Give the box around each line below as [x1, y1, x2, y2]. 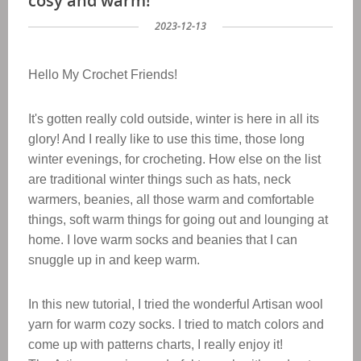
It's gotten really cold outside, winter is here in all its [28, 112, 319, 126]
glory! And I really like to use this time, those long [28, 132, 305, 146]
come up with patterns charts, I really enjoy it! [28, 338, 283, 351]
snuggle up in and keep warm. [28, 253, 200, 267]
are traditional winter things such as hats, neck [28, 172, 291, 186]
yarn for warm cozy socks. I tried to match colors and [28, 317, 324, 331]
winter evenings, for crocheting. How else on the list [28, 152, 321, 166]
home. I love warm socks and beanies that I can [28, 233, 297, 247]
